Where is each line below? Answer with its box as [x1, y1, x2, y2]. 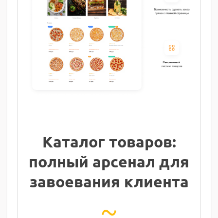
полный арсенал [29, 152, 159, 172]
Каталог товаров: [42, 132, 176, 152]
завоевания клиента [29, 172, 189, 192]
